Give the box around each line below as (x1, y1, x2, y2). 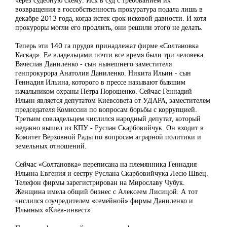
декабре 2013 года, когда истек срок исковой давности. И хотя (15, 13, 206, 23)
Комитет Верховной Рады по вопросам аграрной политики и (15, 132, 201, 141)
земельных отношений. (15, 141, 87, 150)
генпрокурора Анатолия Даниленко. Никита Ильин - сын (15, 68, 191, 78)
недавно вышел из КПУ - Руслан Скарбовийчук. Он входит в (15, 123, 204, 132)
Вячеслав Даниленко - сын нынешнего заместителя (15, 59, 172, 68)
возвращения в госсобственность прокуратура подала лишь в (15, 4, 203, 14)
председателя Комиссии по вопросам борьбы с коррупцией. (15, 104, 197, 114)
